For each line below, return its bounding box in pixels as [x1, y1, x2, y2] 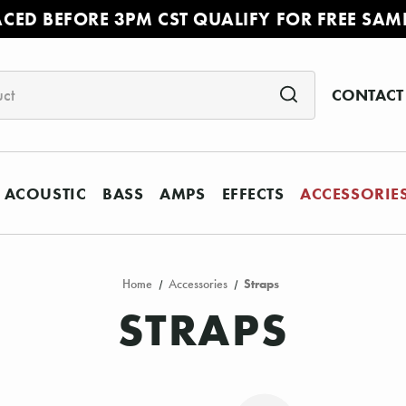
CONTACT [331, 84, 403, 106]
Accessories [169, 276, 228, 293]
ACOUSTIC [4, 182, 87, 204]
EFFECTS [221, 182, 285, 204]
